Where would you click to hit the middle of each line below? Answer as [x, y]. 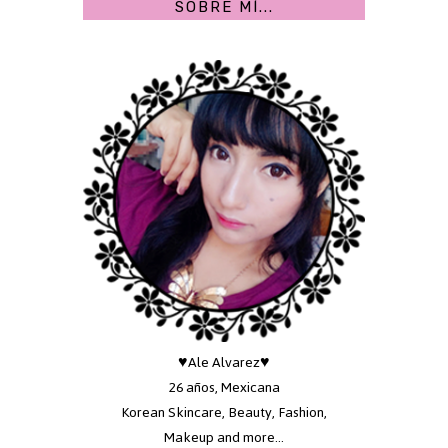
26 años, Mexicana [224, 388]
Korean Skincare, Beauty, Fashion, [224, 413]
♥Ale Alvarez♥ [224, 363]
